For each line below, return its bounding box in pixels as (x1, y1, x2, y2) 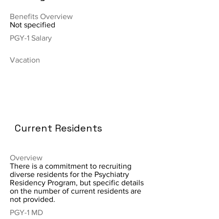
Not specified (10, 21, 55, 29)
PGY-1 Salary (10, 34, 52, 42)
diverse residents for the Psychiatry (10, 170, 129, 178)
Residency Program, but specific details (10, 178, 144, 187)
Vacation (10, 56, 40, 64)
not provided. (10, 195, 55, 203)
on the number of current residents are (10, 187, 141, 195)
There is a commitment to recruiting (10, 162, 131, 170)
